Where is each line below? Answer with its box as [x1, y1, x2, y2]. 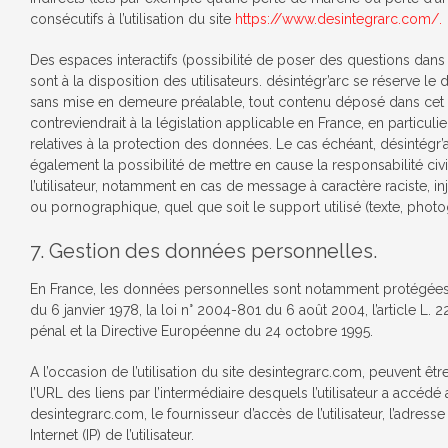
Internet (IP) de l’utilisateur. [30, 427, 194, 443]
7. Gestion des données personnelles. [30, 239, 377, 263]
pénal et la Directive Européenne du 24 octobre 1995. [30, 323, 373, 339]
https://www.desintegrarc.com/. [231, 11, 442, 27]
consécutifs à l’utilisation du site [30, 11, 231, 27]
